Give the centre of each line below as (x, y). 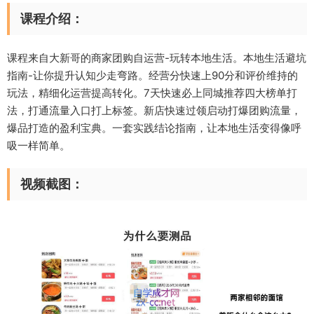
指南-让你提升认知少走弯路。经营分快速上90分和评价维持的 (152, 76)
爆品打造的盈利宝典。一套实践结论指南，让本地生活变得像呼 (154, 128)
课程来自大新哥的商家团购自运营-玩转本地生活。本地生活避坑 (157, 58)
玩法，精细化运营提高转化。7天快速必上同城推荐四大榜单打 (152, 93)
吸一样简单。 (39, 146)
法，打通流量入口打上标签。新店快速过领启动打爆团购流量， (154, 111)
